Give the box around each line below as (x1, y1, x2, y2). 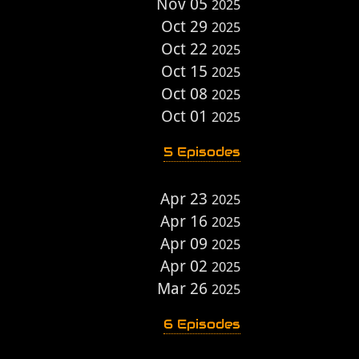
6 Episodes (163, 316, 240, 333)
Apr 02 (160, 256, 212, 276)
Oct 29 (161, 17, 212, 36)
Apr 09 (160, 234, 212, 253)
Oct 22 (161, 39, 212, 58)
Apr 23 (160, 189, 212, 208)
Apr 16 (160, 212, 212, 231)
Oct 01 (161, 107, 212, 126)
